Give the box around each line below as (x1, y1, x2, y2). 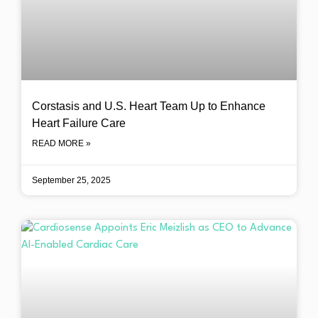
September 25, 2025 (32, 175, 111, 185)
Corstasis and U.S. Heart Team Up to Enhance (32, 100, 265, 112)
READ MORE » (32, 138, 91, 148)
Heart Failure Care (32, 117, 126, 129)
